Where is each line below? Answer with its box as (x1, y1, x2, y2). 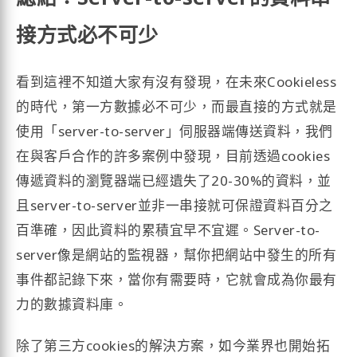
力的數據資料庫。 (16, 295, 128, 314)
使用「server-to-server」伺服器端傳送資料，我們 (16, 122, 333, 141)
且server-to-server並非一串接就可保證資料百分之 (16, 196, 333, 215)
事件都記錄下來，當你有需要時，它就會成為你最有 (16, 270, 337, 289)
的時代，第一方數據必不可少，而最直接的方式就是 (16, 97, 337, 116)
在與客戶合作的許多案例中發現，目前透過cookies (16, 147, 331, 166)
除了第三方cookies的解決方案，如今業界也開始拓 (16, 335, 331, 355)
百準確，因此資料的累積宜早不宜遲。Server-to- (16, 221, 320, 240)
